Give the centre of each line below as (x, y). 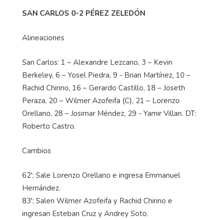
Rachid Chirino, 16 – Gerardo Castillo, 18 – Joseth (104, 88)
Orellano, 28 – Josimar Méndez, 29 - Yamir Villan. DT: (109, 114)
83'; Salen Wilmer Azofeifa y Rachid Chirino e (97, 201)
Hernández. (41, 188)
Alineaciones (43, 38)
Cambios (37, 151)
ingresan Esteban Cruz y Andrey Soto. (85, 214)
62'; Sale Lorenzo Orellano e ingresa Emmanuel (101, 176)
